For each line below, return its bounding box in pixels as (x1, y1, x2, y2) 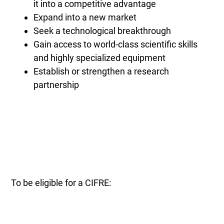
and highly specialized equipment (33, 52, 166, 63)
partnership (33, 79, 79, 90)
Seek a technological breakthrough (33, 25, 171, 36)
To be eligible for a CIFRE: (11, 177, 111, 188)
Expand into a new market (33, 12, 137, 23)
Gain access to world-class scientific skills (33, 39, 198, 50)
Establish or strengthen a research (33, 66, 169, 77)
